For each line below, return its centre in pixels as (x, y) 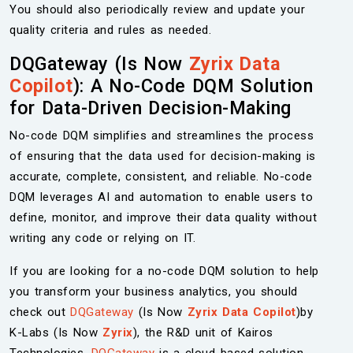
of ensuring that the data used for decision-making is (163, 156)
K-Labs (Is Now (56, 333)
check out (40, 312)
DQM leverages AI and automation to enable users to (161, 197)
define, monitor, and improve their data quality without (163, 217)
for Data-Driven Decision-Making (150, 108)
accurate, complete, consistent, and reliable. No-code (161, 176)
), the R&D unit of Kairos (203, 333)
